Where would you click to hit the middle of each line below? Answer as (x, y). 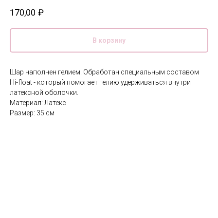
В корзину (109, 41)
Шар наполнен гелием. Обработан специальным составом (104, 72)
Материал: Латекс (38, 103)
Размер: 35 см (32, 113)
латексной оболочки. (44, 93)
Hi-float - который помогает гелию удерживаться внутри (100, 82)
